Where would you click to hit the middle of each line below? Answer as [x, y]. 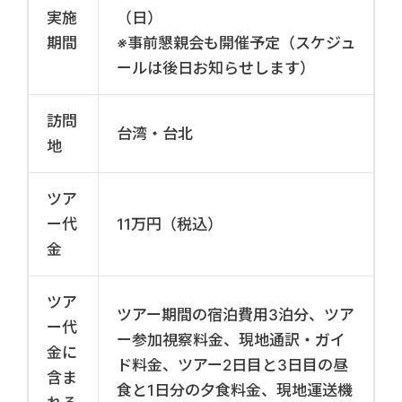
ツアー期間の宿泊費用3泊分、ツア [236, 315]
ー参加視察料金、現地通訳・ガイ [231, 340]
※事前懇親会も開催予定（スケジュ [236, 43]
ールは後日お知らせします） [216, 68]
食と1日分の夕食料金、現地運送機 [235, 390]
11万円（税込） [170, 224]
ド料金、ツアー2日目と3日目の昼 [232, 365]
